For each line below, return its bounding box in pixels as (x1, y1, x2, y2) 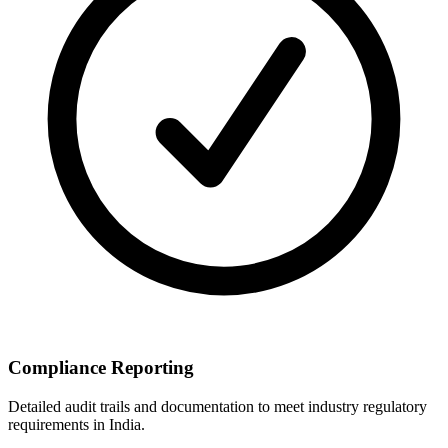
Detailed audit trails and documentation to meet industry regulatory (8, 398, 427, 416)
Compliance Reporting (8, 357, 194, 379)
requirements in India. (8, 416, 145, 434)
